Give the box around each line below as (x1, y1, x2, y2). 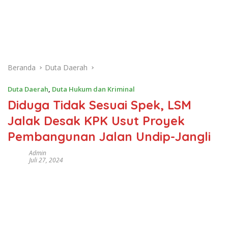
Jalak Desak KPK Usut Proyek (8, 113, 185, 128)
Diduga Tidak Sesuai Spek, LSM (8, 97, 191, 112)
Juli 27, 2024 (29, 156, 63, 164)
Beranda (8, 63, 36, 72)
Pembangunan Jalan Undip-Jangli (8, 129, 211, 144)
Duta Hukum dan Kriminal (52, 84, 135, 94)
